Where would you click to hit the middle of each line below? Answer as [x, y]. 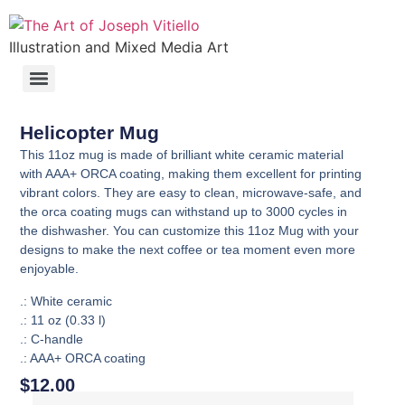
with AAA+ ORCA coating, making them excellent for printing [191, 174]
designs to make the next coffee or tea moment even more [188, 250]
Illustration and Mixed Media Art [119, 47]
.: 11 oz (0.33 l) [63, 320]
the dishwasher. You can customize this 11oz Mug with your [190, 231]
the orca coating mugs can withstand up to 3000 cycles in [184, 212]
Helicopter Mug [90, 133]
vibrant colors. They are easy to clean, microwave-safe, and [191, 193]
